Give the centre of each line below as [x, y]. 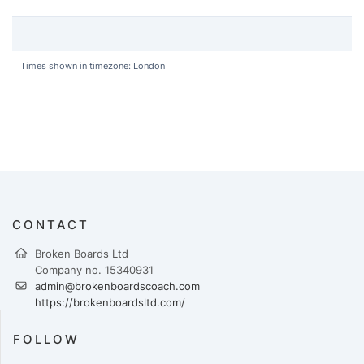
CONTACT [51, 225]
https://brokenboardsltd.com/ [110, 302]
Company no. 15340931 [94, 270]
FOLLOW [46, 339]
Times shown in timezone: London [93, 66]
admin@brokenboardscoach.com [117, 286]
